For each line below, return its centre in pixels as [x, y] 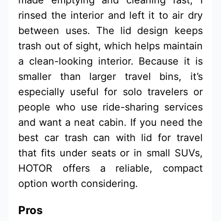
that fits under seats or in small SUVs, [110, 153]
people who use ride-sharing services [110, 107]
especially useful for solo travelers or [110, 92]
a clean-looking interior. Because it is [110, 61]
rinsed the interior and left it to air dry [110, 15]
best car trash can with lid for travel [110, 137]
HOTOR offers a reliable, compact [110, 168]
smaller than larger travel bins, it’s [110, 76]
